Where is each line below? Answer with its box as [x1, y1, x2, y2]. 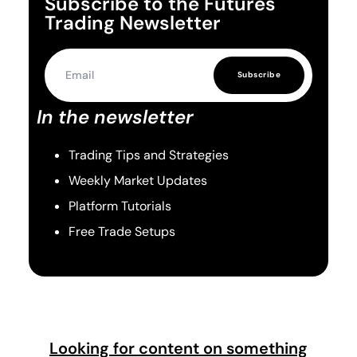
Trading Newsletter [44, 10, 221, 35]
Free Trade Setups [68, 222, 175, 240]
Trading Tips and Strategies [68, 146, 229, 163]
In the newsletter [36, 104, 194, 129]
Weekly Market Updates [68, 171, 207, 189]
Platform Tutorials [68, 197, 171, 214]
